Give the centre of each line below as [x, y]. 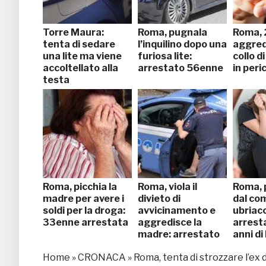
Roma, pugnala [172, 32]
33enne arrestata [85, 222]
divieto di [159, 198]
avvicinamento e [177, 210]
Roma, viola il [167, 186]
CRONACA [102, 257]
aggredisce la [170, 222]
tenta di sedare [79, 44]
